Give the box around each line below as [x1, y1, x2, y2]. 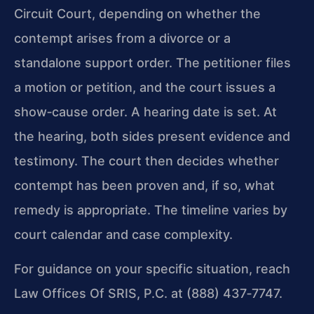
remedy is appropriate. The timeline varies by [14, 202, 287, 217]
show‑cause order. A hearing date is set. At [14, 104, 277, 119]
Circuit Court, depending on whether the [14, 6, 261, 21]
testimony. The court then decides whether [14, 153, 279, 168]
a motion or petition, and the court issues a [14, 79, 275, 95]
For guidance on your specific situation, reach [14, 261, 290, 276]
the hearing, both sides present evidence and [14, 128, 290, 144]
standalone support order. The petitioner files [14, 55, 291, 70]
